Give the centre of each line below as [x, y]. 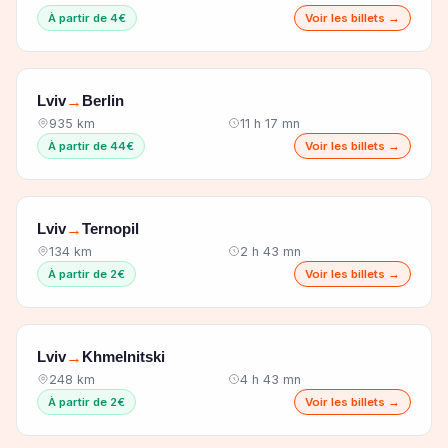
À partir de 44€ [91, 145]
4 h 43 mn [270, 379]
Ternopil [110, 229]
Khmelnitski [123, 357]
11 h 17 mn [270, 123]
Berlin [103, 101]
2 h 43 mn [270, 251]
